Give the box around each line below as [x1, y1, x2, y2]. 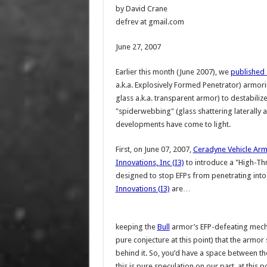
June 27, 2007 [115, 42, 161, 51]
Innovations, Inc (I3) [115, 158, 184, 167]
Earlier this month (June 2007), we [115, 67, 231, 76]
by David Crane [115, 4, 167, 13]
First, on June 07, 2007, [115, 145, 193, 154]
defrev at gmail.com [115, 17, 184, 26]
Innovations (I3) [115, 184, 170, 193]
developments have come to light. [115, 120, 231, 129]
